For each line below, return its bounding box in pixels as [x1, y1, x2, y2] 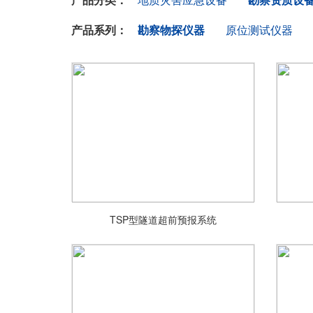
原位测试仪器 [226, 22, 293, 38]
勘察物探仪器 [138, 22, 205, 38]
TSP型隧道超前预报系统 [109, 212, 217, 226]
